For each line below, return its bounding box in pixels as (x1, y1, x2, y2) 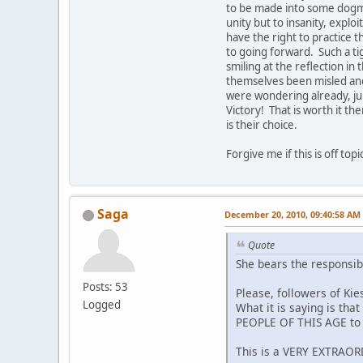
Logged (83, 297, 121, 312)
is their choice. (226, 117, 300, 132)
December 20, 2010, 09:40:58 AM (224, 207, 361, 220)
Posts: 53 (83, 279, 128, 294)
